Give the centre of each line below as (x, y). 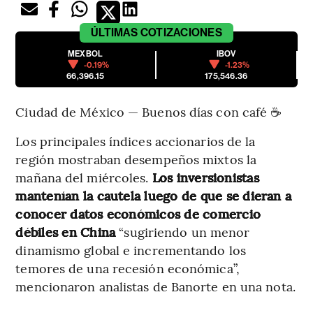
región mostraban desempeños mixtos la (136, 159)
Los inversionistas (205, 177)
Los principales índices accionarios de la (136, 140)
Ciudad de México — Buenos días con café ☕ (148, 111)
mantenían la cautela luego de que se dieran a (154, 195)
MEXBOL (85, 53)
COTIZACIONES (181, 32)
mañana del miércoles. (84, 177)
